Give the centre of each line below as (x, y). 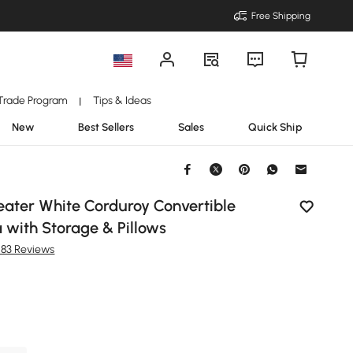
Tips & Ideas (122, 100)
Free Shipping (281, 16)
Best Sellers (106, 127)
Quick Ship (275, 127)
